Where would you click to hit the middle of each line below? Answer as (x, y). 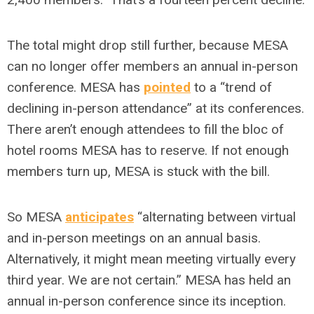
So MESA (36, 217)
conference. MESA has (75, 87)
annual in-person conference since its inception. (146, 301)
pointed (167, 87)
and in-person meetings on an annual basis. (134, 238)
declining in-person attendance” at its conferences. (156, 108)
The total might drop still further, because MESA (148, 45)
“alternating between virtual (215, 217)
